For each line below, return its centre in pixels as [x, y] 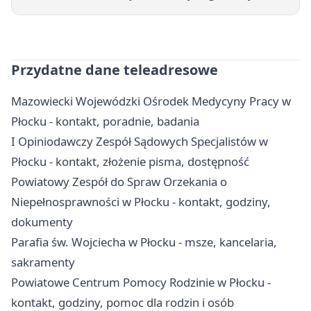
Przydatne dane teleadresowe [115, 69]
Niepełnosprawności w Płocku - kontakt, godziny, [141, 201]
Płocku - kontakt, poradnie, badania [105, 121]
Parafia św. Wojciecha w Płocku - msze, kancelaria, [144, 242]
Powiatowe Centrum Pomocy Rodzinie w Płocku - [141, 282]
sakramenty [43, 262]
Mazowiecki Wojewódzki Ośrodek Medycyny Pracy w [151, 101]
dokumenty [42, 221]
